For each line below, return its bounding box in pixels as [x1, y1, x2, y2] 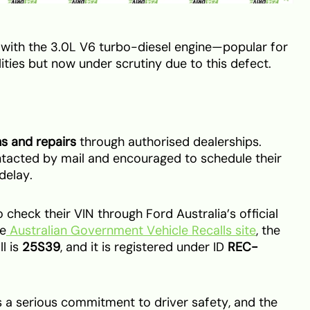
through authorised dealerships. [76, 134, 262, 149]
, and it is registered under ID [60, 239, 228, 255]
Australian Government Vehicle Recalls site [6, 222, 256, 238]
